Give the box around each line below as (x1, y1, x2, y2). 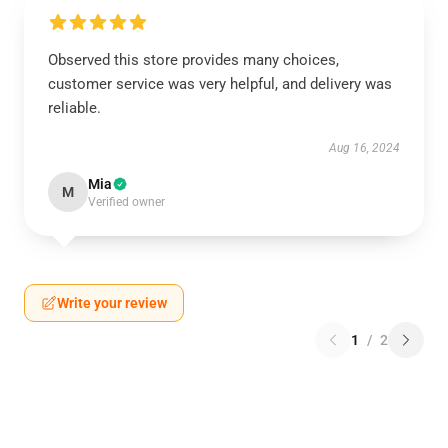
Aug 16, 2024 (329, 141, 400, 155)
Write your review (57, 295, 167, 311)
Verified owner (88, 195, 165, 209)
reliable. (48, 99, 101, 117)
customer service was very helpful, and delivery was (48, 75, 392, 93)
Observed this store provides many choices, (48, 51, 339, 69)
